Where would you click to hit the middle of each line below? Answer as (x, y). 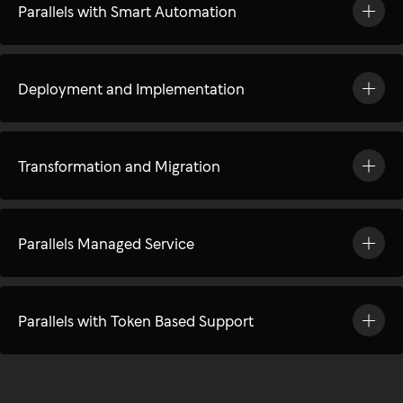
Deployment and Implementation (131, 88)
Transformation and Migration (119, 166)
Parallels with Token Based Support (136, 320)
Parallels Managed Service (106, 243)
